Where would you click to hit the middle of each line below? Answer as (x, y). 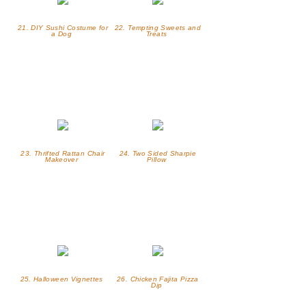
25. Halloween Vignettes (63, 279)
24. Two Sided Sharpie (158, 154)
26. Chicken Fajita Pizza (158, 279)
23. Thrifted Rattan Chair (63, 154)
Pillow (158, 160)
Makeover (63, 160)
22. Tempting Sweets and (158, 28)
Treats (158, 34)
